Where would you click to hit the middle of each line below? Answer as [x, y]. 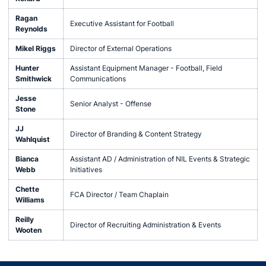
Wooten [28, 230]
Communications [98, 79]
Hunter [27, 68]
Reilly [24, 219]
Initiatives [86, 170]
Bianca [27, 159]
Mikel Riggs [35, 48]
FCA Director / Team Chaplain [119, 194]
